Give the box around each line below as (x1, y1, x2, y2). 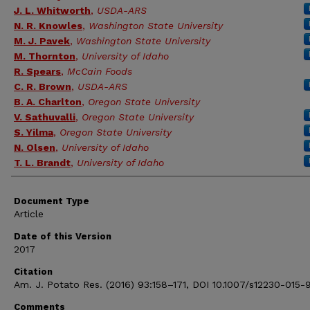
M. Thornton (14, 51, 75, 62)
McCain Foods (67, 66, 132, 77)
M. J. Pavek (14, 35, 70, 46)
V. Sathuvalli (14, 111, 75, 122)
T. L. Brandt (14, 157, 71, 168)
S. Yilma (14, 127, 53, 138)
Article (14, 208, 44, 219)
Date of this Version (14, 231, 111, 241)
